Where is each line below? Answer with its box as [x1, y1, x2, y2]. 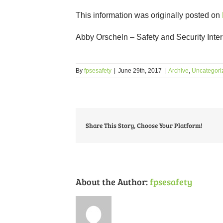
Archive [168, 67, 189, 75]
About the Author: [76, 176, 150, 188]
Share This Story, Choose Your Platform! [86, 120, 203, 130]
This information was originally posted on [76, 11, 222, 20]
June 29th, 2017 [118, 67, 162, 75]
